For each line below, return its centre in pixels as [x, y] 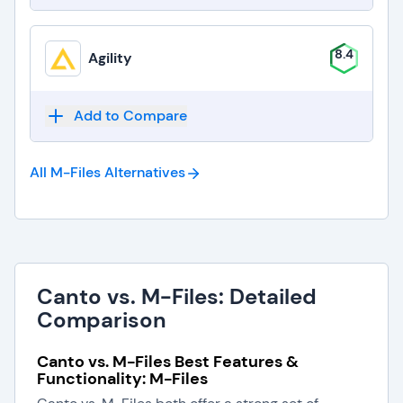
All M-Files [65, 172]
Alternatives [145, 172]
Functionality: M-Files [122, 379]
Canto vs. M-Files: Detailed [177, 296]
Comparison [102, 320]
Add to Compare [130, 116]
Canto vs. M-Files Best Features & [168, 362]
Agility [110, 58]
